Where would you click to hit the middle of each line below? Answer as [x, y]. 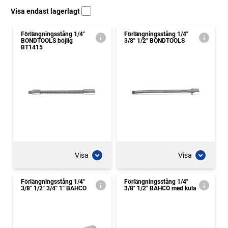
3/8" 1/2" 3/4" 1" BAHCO [54, 188]
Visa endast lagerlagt [46, 11]
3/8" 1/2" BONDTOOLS [154, 41]
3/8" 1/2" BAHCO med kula [160, 188]
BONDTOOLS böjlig [47, 41]
